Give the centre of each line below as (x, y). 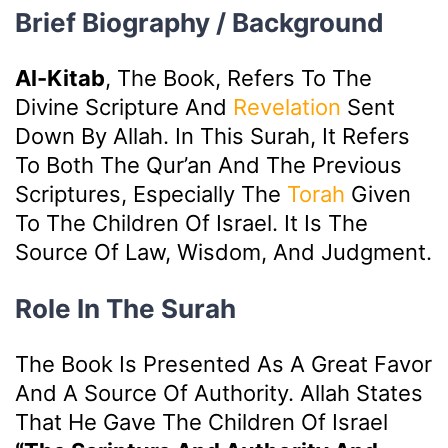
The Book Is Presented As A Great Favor (223, 363)
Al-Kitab (60, 77)
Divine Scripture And (124, 106)
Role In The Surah (125, 308)
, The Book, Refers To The (238, 77)
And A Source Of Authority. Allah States (219, 392)
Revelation (287, 106)
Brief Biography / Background (199, 22)
